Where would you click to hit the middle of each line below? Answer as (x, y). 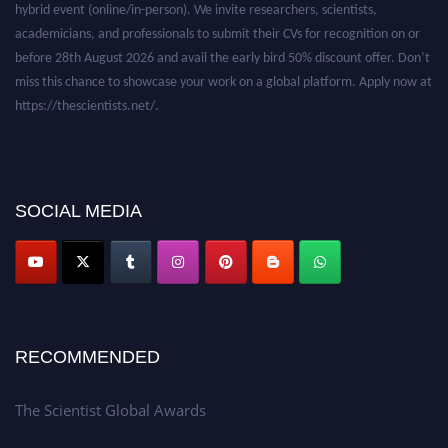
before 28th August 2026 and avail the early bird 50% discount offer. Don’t (222, 41)
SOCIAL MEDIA (78, 211)
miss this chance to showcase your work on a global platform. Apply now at (223, 65)
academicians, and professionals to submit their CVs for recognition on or (217, 17)
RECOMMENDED (87, 357)
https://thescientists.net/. (87, 89)
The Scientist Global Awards (110, 410)
